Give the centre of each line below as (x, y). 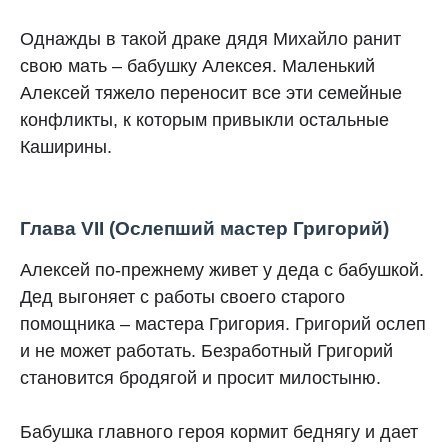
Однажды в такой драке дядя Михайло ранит (210, 39)
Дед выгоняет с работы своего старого (182, 297)
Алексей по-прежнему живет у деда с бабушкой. (222, 270)
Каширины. (66, 147)
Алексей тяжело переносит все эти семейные (211, 93)
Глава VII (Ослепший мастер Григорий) (204, 228)
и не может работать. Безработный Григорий (206, 351)
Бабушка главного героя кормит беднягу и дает (219, 432)
